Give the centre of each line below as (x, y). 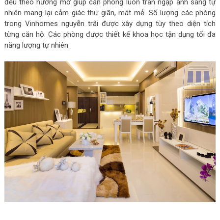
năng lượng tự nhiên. (37, 45)
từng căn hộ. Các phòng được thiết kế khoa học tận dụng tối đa (110, 34)
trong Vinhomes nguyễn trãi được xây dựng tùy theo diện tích (110, 23)
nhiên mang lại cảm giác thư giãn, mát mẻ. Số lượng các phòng (110, 13)
